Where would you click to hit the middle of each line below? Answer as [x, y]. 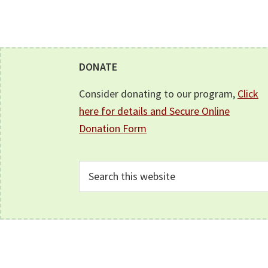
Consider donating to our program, [158, 94]
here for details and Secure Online [154, 111]
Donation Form [113, 128]
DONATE [98, 67]
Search [93, 169]
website [96, 204]
